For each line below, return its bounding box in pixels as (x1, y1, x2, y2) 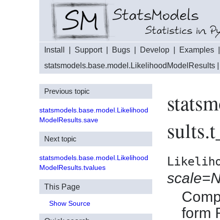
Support (75, 46, 102, 54)
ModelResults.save (39, 116, 98, 124)
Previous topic (44, 87, 90, 95)
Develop (140, 46, 169, 54)
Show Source (49, 200, 90, 208)
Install (44, 46, 65, 54)
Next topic (44, 135, 77, 143)
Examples (179, 46, 214, 54)
